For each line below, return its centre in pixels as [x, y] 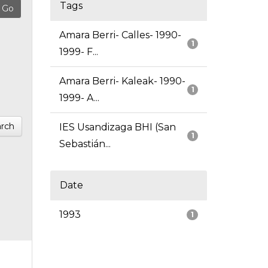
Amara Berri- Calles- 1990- [120, 35]
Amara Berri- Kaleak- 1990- [122, 81]
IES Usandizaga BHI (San [117, 127]
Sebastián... [85, 144]
